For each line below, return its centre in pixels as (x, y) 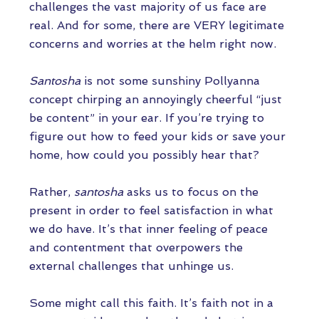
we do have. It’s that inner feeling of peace (148, 229)
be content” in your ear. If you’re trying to (147, 118)
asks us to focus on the (193, 192)
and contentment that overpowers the (136, 247)
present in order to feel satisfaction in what (151, 210)
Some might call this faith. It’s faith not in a (151, 303)
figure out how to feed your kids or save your (157, 136)
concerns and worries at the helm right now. (153, 44)
